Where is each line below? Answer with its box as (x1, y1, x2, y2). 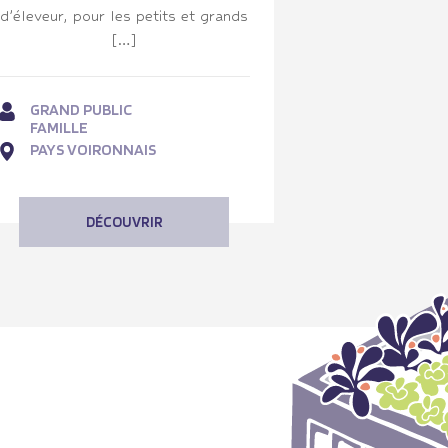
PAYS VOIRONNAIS (30, 139, 156, 159)
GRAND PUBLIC (30, 99, 132, 119)
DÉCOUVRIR (85, 212, 163, 231)
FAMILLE (30, 117, 88, 137)
